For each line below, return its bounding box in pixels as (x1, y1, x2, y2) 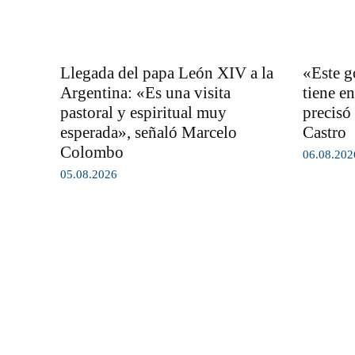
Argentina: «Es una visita (60, 83, 231, 103)
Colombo (60, 143, 124, 162)
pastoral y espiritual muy (60, 103, 227, 123)
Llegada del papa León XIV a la (60, 63, 273, 83)
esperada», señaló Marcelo (60, 123, 237, 143)
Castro (302, 123, 346, 143)
